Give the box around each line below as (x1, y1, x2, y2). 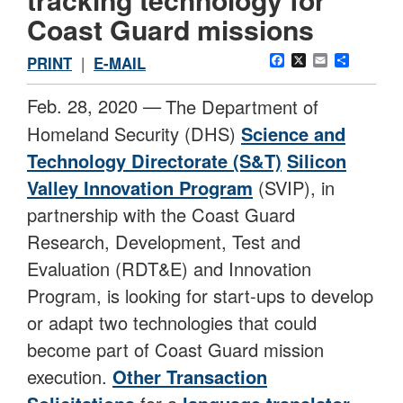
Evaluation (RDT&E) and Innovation (27, 255, 311, 282)
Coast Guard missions (27, 10, 314, 49)
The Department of (166, 94, 318, 121)
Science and (241, 121, 345, 148)
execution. (27, 363, 112, 390)
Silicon (287, 148, 346, 175)
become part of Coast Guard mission (27, 336, 324, 363)
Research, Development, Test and (27, 228, 300, 255)
